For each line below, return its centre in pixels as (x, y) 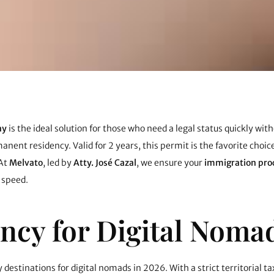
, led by (58, 162)
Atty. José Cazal (105, 162)
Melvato (26, 162)
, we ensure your (170, 162)
